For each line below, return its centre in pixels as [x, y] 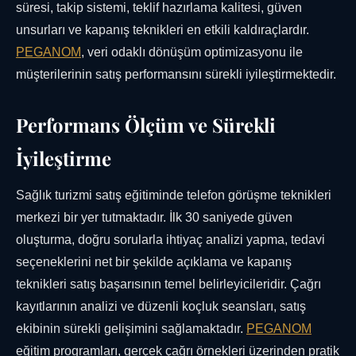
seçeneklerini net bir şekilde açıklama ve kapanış [154, 262]
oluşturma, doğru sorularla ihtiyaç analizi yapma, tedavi [170, 240]
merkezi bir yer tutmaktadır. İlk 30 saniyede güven [154, 218]
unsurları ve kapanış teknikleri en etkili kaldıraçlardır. [163, 30]
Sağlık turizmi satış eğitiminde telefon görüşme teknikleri [174, 195]
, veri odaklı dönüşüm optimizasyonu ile [192, 52]
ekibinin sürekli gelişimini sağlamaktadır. [131, 329]
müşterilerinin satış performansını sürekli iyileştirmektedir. [176, 75]
